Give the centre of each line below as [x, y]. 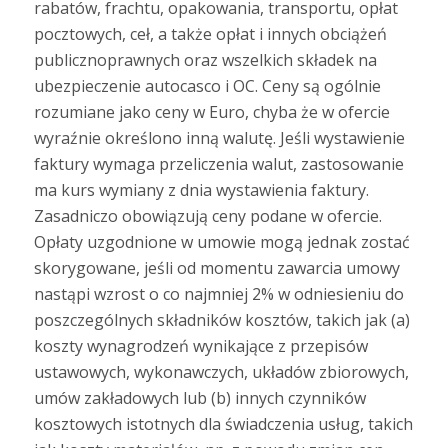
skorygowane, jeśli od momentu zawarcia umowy [216, 267]
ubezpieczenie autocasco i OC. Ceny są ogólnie [207, 85]
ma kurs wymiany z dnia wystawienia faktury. [201, 189]
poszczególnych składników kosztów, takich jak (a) [221, 319]
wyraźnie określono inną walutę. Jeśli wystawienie [219, 137]
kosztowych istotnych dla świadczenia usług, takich [223, 423]
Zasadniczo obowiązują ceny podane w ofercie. [207, 215]
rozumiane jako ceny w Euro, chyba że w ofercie [211, 111]
